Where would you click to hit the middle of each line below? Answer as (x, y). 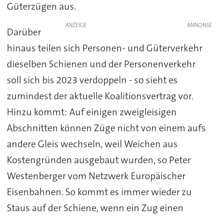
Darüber (24, 32)
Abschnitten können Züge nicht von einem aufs (106, 128)
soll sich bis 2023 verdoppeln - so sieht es (92, 80)
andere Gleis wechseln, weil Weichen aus (92, 144)
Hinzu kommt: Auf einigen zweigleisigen (92, 112)
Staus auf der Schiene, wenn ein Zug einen (95, 208)
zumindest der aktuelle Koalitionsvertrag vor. (100, 96)
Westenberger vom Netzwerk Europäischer (96, 176)
